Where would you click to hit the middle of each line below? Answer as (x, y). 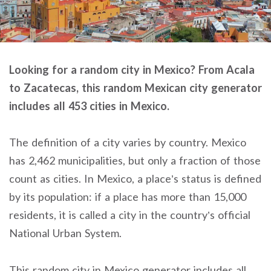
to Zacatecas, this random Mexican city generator (135, 87)
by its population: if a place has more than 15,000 (128, 197)
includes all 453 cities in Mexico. (89, 106)
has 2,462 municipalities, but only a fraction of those (135, 161)
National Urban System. (65, 233)
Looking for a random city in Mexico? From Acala (132, 69)
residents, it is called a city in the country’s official (130, 215)
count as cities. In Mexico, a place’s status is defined (135, 179)
